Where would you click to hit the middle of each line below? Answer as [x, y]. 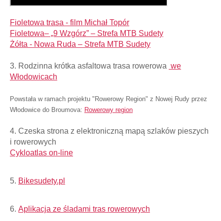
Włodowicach [34, 77]
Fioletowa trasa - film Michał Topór [70, 23]
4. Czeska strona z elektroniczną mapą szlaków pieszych [109, 131]
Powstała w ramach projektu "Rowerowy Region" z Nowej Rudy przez [109, 99]
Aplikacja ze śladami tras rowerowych [84, 209]
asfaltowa [95, 66]
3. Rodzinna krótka [44, 66]
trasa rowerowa [141, 66]
